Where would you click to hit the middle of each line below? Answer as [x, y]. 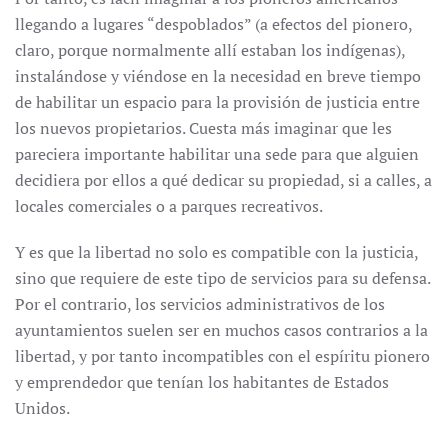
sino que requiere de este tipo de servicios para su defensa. [222, 278]
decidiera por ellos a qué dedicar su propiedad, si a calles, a [223, 180]
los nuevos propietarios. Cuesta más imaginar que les [203, 128]
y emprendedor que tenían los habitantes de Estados [202, 382]
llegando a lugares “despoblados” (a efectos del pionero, [213, 24]
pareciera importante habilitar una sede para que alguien [217, 154]
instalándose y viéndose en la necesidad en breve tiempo [218, 76]
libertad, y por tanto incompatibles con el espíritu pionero [222, 356]
